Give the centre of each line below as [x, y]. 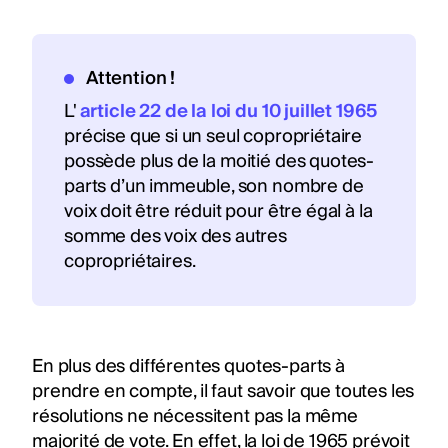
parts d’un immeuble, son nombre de [214, 186]
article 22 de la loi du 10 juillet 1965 [228, 111]
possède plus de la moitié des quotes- [219, 161]
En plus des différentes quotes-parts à [188, 366]
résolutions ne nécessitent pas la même [195, 416]
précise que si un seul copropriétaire [213, 136]
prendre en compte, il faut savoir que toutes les [223, 391]
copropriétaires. [130, 261]
